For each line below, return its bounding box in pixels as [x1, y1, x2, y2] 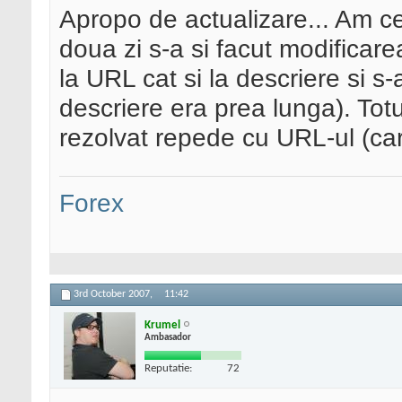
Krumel [144, 319, 180, 331]
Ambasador [144, 332, 191, 343]
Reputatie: [144, 362, 192, 374]
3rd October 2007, [74, 289, 155, 301]
